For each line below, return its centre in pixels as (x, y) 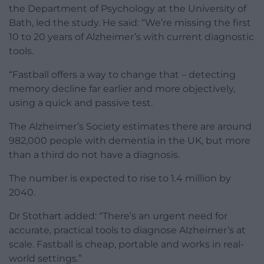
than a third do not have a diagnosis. (94, 154)
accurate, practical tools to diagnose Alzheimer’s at (127, 230)
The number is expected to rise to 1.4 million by (120, 178)
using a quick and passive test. (81, 103)
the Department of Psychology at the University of (128, 8)
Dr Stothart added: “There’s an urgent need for (118, 216)
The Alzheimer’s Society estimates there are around (130, 126)
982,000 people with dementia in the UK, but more (130, 140)
